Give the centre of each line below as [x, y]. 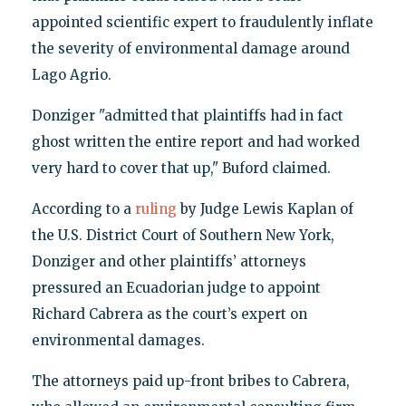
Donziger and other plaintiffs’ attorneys [169, 262]
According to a [83, 209]
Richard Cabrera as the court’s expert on [169, 314]
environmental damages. [118, 341]
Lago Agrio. [71, 75]
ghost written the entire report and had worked [195, 142]
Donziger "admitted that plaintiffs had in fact [187, 116]
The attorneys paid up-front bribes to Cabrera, [190, 382]
